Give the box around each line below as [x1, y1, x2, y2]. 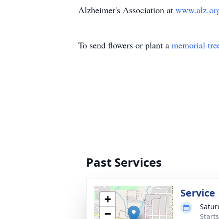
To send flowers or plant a [78, 39, 172, 51]
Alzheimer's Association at [78, 4, 175, 16]
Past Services [86, 154, 162, 170]
